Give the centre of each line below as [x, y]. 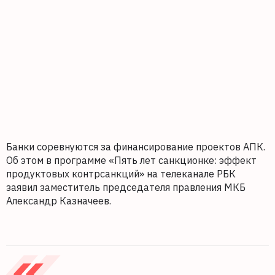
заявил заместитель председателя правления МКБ [126, 188]
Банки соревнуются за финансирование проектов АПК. [136, 147]
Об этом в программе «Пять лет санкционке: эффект [131, 161]
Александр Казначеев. [60, 201]
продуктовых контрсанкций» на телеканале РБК [121, 174]
